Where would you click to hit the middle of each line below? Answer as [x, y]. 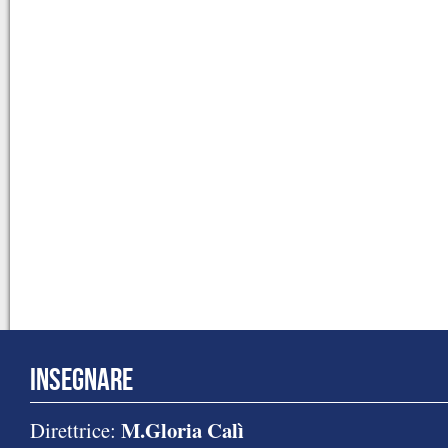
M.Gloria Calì [182, 430]
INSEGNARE [81, 380]
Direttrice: [75, 430]
